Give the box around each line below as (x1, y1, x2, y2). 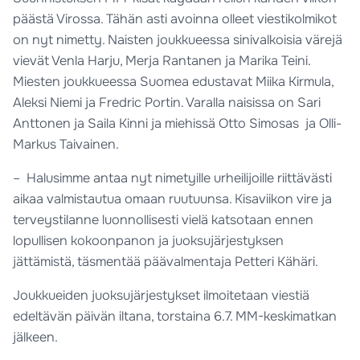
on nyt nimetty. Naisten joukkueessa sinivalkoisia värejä (13, 31, 343, 48)
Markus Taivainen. (13, 135, 120, 153)
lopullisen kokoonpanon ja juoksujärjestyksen (13, 231, 284, 249)
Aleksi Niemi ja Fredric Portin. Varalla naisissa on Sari (13, 93, 321, 111)
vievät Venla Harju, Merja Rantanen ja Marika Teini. (13, 51, 311, 69)
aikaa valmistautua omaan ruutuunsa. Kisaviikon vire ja (13, 190, 333, 207)
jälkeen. (13, 329, 59, 346)
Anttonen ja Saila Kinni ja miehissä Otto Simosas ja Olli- (13, 114, 342, 132)
